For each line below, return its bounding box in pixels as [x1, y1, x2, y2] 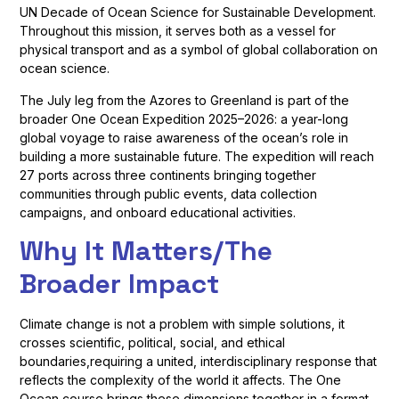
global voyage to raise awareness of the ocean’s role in [20, 129, 349, 145]
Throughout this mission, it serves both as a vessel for [20, 23, 337, 39]
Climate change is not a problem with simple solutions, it [20, 316, 346, 332]
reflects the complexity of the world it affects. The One [20, 372, 342, 388]
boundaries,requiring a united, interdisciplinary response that [20, 354, 378, 370]
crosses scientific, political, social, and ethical [20, 335, 286, 351]
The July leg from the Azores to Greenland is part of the [20, 92, 350, 108]
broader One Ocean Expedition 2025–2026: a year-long [20, 110, 349, 126]
